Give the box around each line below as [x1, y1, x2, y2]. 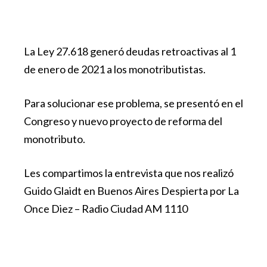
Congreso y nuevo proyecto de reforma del [24, 114, 222, 128]
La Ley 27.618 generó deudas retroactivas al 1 [24, 45, 236, 58]
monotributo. [24, 132, 85, 145]
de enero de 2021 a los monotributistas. [24, 63, 206, 76]
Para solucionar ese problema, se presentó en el [24, 97, 243, 110]
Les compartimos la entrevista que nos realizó [24, 166, 234, 179]
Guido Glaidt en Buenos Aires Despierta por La [24, 184, 239, 197]
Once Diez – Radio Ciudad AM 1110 [24, 202, 188, 215]
